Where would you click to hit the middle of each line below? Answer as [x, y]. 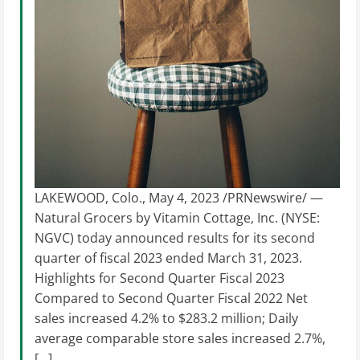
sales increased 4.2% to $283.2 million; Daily [166, 319]
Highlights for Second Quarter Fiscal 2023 [160, 278]
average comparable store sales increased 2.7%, [180, 339]
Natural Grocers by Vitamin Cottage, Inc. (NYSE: [177, 218]
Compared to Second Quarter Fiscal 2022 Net [171, 299]
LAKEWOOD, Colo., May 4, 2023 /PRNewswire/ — [179, 198]
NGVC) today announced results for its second [175, 238]
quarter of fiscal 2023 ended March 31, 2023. [168, 258]
